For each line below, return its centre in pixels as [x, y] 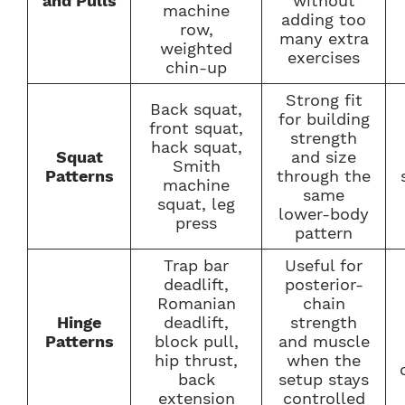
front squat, [196, 127]
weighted [196, 48]
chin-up [196, 67]
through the [324, 175]
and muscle [324, 341]
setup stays [324, 379]
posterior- [324, 284]
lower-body [324, 213]
